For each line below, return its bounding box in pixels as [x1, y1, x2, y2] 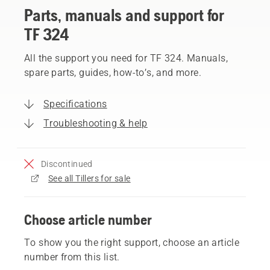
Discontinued [41, 159, 93, 169]
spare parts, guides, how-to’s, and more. [24, 66, 201, 78]
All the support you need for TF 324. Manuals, [24, 52, 228, 64]
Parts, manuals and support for [24, 5, 224, 25]
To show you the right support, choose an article [24, 236, 240, 248]
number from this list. [24, 251, 120, 263]
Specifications [43, 98, 107, 110]
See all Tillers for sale [48, 173, 131, 183]
